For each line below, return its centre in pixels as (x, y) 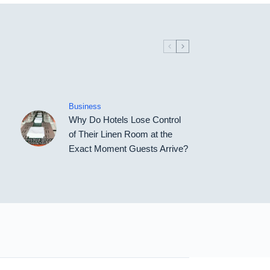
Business (85, 107)
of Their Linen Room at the (120, 134)
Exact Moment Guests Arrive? (128, 149)
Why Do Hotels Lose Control (124, 120)
